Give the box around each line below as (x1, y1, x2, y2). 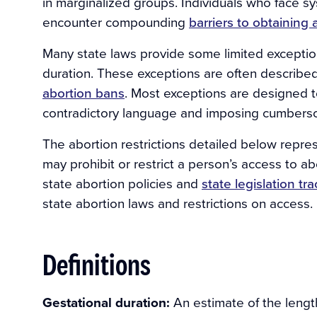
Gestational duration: (42, 292, 170, 313)
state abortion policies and (42, 173, 202, 193)
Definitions (42, 244, 151, 284)
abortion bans (42, 83, 125, 103)
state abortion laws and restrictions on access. (42, 193, 313, 213)
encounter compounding (42, 12, 189, 32)
